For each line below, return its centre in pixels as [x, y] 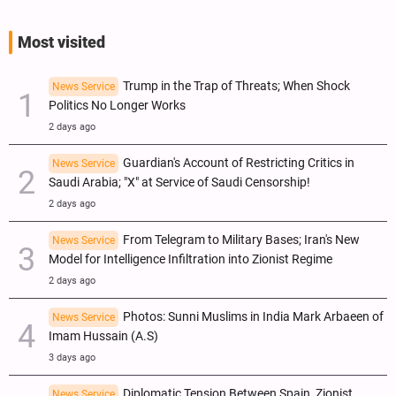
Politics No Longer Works [117, 105]
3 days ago [72, 357]
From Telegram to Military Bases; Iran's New [241, 240]
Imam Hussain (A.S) [103, 336]
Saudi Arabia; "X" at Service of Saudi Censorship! [179, 182]
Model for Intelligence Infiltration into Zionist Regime [190, 259]
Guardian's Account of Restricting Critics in [239, 163]
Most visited [61, 42]
